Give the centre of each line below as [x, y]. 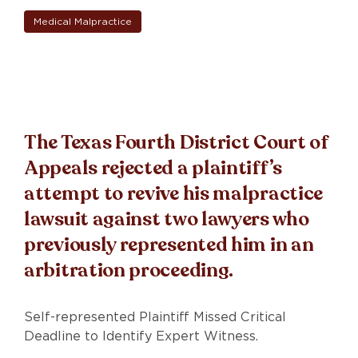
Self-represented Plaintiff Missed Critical [155, 316]
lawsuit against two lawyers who [167, 219]
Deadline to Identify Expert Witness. [141, 336]
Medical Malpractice [83, 21]
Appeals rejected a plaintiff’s [153, 168]
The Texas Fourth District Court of [176, 142]
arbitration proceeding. [129, 270]
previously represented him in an [169, 245]
